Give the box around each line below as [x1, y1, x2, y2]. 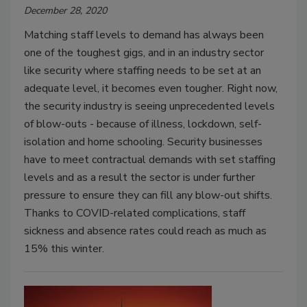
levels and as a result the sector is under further [24, 169, 255, 185]
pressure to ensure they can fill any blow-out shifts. [24, 187, 272, 203]
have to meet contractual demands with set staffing [24, 151, 275, 167]
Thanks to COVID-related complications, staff [24, 205, 245, 221]
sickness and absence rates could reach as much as [24, 223, 267, 238]
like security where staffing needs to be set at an [24, 62, 261, 78]
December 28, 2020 [24, 3, 107, 17]
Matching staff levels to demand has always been [24, 27, 264, 42]
